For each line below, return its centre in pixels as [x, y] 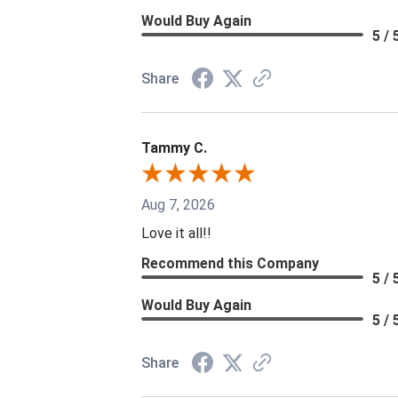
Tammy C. [174, 147]
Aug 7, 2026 [178, 204]
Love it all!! [176, 233]
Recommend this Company [230, 263]
